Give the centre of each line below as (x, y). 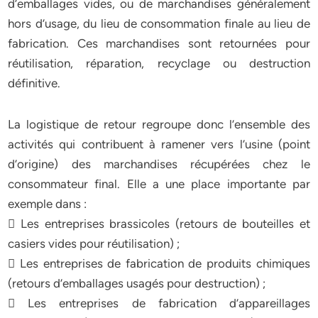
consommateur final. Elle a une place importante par (159, 184)
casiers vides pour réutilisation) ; (94, 243)
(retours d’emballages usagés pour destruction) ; (137, 283)
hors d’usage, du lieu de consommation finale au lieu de (159, 23)
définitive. (34, 83)
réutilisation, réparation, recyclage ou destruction (159, 63)
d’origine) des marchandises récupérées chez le (159, 164)
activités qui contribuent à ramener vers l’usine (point (159, 144)
